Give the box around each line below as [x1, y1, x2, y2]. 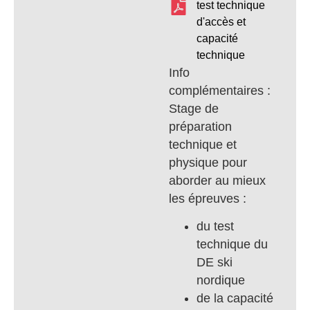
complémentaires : [169, 83, 271, 98]
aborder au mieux [169, 173, 266, 188]
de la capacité [197, 291, 273, 305]
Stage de [169, 101, 219, 116]
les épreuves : [169, 191, 246, 206]
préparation [169, 119, 232, 134]
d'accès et [197, 15, 246, 28]
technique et [169, 137, 237, 152]
